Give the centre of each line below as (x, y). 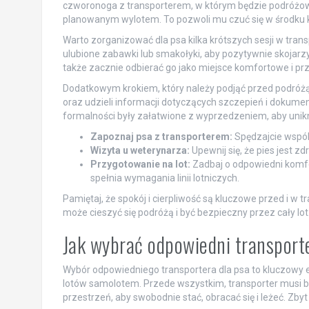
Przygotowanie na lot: (140, 164)
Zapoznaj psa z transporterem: (161, 136)
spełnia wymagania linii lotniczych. (165, 178)
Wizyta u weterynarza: (140, 150)
